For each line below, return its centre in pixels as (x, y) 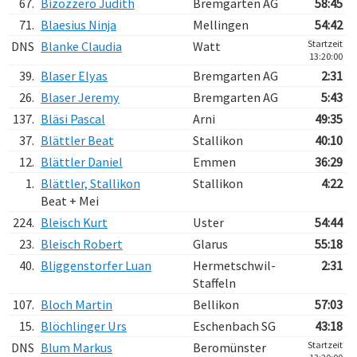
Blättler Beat (77, 140)
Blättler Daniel (82, 162)
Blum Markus (76, 347)
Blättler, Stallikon (90, 183)
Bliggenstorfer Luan (96, 265)
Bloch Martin (76, 304)
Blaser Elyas (74, 76)
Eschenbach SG (234, 326)
